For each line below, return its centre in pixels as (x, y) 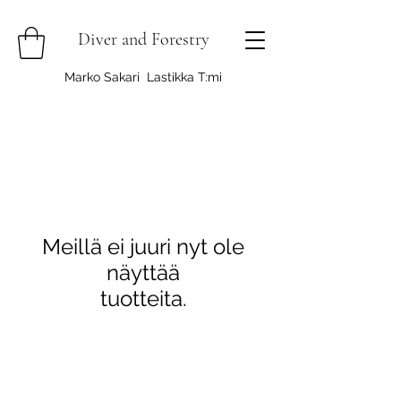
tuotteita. (143, 298)
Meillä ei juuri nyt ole (143, 246)
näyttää (143, 272)
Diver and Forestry (143, 39)
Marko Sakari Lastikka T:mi (143, 77)
